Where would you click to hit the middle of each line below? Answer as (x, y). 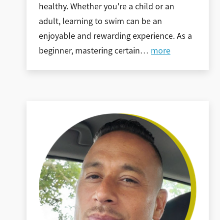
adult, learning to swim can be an (100, 21)
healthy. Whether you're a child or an (106, 7)
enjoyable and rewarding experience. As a (115, 36)
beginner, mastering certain (89, 51)
